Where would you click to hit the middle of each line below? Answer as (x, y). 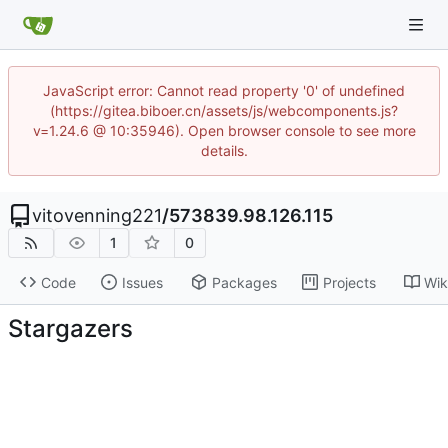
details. (224, 150)
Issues (142, 282)
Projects (349, 282)
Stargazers (70, 328)
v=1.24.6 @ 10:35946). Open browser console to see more (224, 130)
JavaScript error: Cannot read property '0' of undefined (224, 90)
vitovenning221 (97, 215)
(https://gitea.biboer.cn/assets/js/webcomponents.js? (224, 110)
